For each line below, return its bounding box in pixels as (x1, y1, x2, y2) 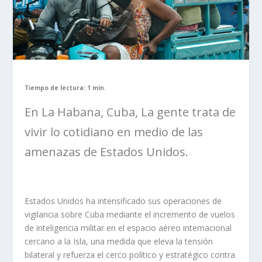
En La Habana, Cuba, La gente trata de (25, 104, 236, 120)
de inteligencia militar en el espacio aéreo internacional (25, 222, 232, 234)
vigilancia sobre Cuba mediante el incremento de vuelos (25, 209, 236, 220)
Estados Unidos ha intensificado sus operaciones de (25, 195, 222, 207)
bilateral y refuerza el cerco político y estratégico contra (25, 249, 236, 261)
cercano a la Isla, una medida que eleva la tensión (25, 236, 213, 247)
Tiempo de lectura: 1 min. (25, 84, 106, 92)
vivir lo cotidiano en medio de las (25, 124, 204, 140)
